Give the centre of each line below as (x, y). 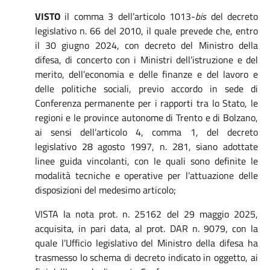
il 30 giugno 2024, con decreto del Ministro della (146, 45)
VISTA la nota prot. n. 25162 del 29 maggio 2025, (146, 214)
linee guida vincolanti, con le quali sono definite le (146, 161)
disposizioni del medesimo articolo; (105, 190)
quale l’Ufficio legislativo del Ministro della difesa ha (146, 243)
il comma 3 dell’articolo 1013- (128, 16)
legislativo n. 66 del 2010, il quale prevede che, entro (146, 31)
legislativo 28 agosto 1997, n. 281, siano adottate (146, 146)
